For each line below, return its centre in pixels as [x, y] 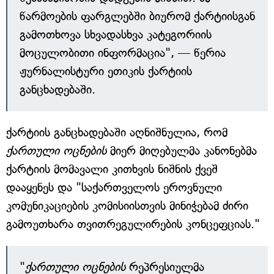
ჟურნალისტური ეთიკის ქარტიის [106, 71]
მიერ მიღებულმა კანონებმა [182, 151]
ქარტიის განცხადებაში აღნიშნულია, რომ [117, 132]
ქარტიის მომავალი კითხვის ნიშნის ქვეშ [112, 169]
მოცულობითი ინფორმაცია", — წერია [123, 53]
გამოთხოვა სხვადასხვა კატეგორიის [116, 35]
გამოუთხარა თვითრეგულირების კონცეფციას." [133, 224]
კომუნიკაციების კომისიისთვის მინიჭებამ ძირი [127, 206]
